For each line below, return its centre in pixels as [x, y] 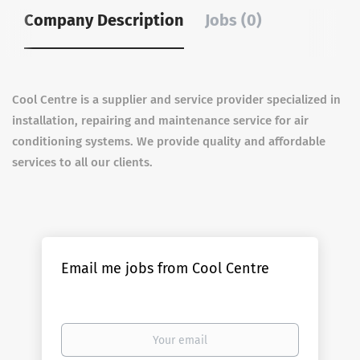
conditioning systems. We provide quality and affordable [169, 141]
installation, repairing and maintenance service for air [160, 121]
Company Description [104, 20]
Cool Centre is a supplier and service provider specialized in [176, 100]
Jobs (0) [233, 20]
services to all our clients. [84, 162]
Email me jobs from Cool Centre [166, 268]
